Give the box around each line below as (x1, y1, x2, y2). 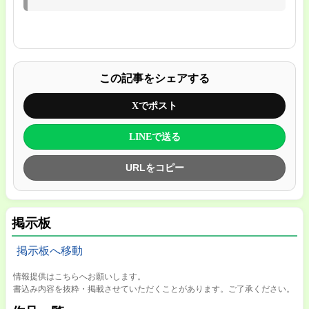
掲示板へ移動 (17, 245, 83, 257)
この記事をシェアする (99, 72, 210, 84)
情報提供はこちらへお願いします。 (13, 272, 146, 281)
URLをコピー (125, 162, 184, 173)
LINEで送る (128, 131, 181, 142)
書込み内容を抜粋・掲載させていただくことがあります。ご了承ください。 (13, 284, 295, 294)
